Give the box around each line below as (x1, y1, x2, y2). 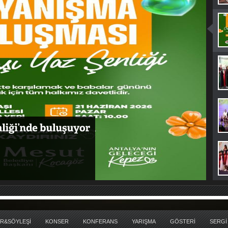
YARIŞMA (132, 218, 156, 224)
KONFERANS (83, 218, 118, 224)
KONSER (45, 218, 69, 224)
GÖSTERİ (170, 218, 195, 224)
